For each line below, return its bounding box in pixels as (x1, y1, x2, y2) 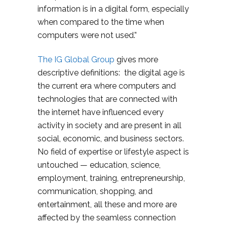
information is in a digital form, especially (37, 4, 189, 14)
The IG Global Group (37, 55, 115, 64)
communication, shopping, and (37, 186, 153, 196)
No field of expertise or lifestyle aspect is (37, 147, 189, 157)
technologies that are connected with (37, 94, 177, 104)
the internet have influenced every (37, 107, 164, 117)
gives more (115, 55, 158, 64)
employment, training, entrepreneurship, (37, 173, 185, 183)
